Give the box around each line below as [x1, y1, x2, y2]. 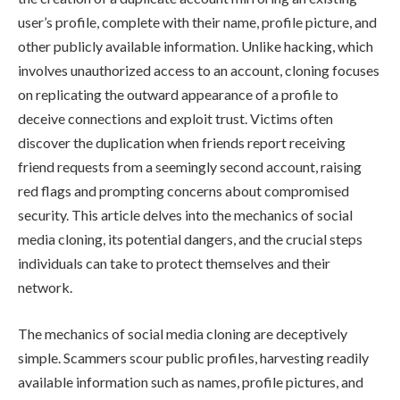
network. [18, 279, 72, 296]
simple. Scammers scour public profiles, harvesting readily [18, 348, 369, 366]
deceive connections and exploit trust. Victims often [18, 110, 333, 128]
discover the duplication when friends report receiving [18, 134, 346, 152]
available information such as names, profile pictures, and [18, 372, 363, 390]
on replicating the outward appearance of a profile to [18, 86, 338, 104]
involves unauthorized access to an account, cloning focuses [18, 62, 379, 79]
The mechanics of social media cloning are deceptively [18, 324, 347, 342]
